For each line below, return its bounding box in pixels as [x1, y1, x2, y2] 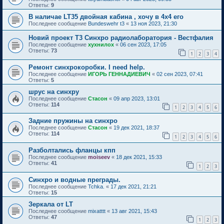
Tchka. [88, 183, 104, 189]
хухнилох [88, 41, 114, 48]
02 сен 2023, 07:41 [156, 70, 203, 77]
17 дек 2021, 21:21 [110, 183, 156, 189]
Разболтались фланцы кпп [28, 146, 115, 154]
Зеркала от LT [28, 200, 73, 208]
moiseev [88, 154, 110, 160]
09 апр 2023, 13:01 [113, 95, 160, 101]
